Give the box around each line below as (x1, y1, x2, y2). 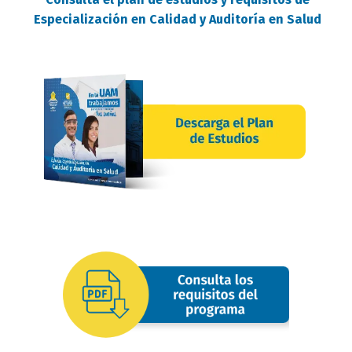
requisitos (62, 211, 121, 226)
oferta (62, 229, 99, 245)
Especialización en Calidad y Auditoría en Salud (33, 12, 321, 27)
